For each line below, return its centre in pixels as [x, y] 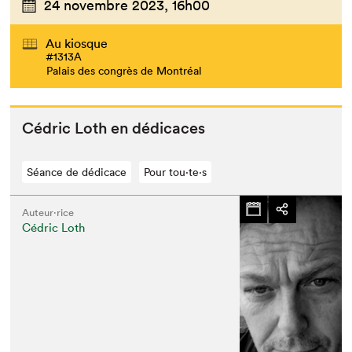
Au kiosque [77, 43]
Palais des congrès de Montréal [125, 70]
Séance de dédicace [77, 172]
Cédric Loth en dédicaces [114, 128]
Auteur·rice [48, 212]
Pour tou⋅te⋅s [176, 172]
